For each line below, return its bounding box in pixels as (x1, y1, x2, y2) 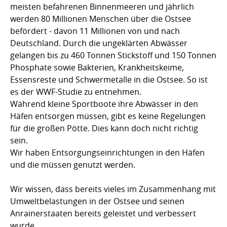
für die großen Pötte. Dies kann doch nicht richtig (10, 122, 198, 134)
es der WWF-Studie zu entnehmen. (10, 86, 141, 97)
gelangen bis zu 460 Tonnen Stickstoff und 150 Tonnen (10, 49, 216, 61)
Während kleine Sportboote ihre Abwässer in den (10, 98, 198, 109)
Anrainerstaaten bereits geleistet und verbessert (10, 207, 196, 219)
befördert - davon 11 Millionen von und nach (10, 25, 180, 36)
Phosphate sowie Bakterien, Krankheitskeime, (10, 61, 184, 73)
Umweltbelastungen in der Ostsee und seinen (10, 195, 184, 207)
